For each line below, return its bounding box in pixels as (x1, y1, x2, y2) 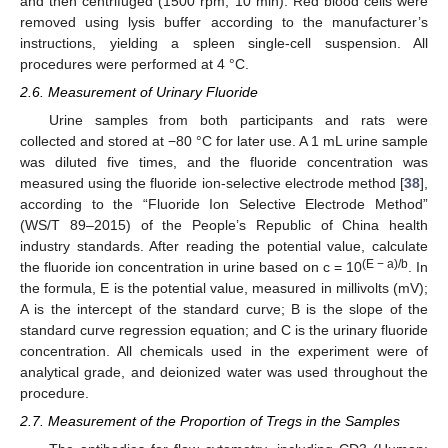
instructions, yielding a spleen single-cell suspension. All (20, 34, 428, 51)
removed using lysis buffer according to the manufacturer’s (20, 13, 428, 30)
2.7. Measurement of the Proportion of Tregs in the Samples (20, 413, 400, 430)
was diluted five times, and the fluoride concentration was (20, 153, 428, 170)
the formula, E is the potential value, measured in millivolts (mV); (20, 279, 428, 296)
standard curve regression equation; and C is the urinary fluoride (20, 321, 428, 338)
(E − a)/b (361, 257, 408, 272)
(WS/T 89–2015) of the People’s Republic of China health (20, 216, 428, 233)
